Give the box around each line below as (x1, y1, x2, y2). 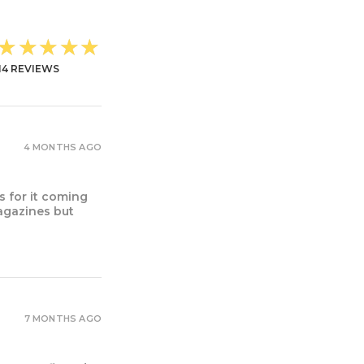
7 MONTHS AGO (24, 312, 102, 324)
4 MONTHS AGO (23, 141, 102, 153)
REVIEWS (8, 63, 59, 76)
